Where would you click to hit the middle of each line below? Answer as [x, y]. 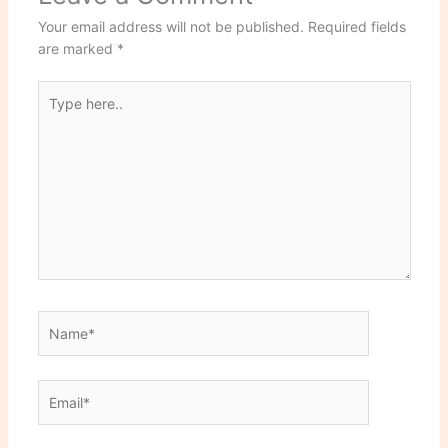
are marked [77, 49]
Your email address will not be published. [170, 27]
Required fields [356, 27]
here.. [55, 113]
